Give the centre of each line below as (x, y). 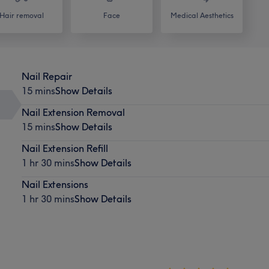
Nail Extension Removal (73, 112)
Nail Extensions (55, 184)
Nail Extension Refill (65, 148)
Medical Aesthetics (202, 15)
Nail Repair (47, 76)
